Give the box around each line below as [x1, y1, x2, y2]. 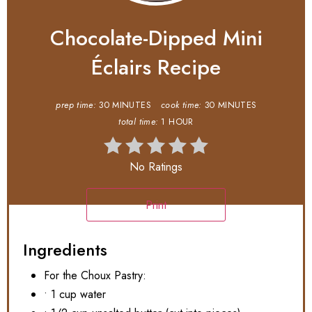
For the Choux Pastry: [44, 267, 146, 284]
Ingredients [23, 237, 107, 263]
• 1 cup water [44, 286, 106, 303]
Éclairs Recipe [91, 52, 221, 83]
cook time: [161, 99, 202, 112]
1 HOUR [161, 116, 194, 129]
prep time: [56, 99, 97, 112]
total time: [118, 116, 159, 129]
